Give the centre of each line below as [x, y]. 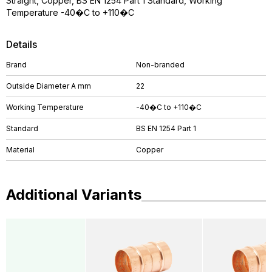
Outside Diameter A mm [49, 86]
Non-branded [160, 65]
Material [20, 150]
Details [22, 44]
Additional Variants [74, 195]
